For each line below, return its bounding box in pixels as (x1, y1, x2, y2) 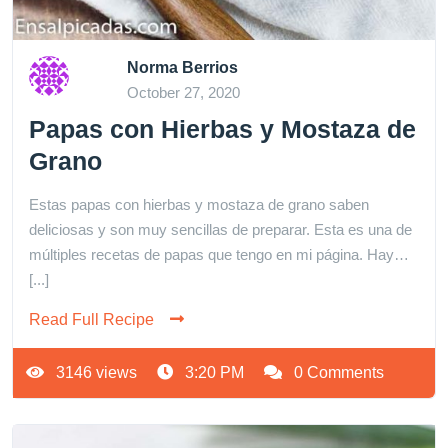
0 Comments (290, 364, 384, 382)
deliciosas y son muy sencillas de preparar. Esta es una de (29, 221, 412, 239)
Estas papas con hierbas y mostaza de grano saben (29, 196, 369, 214)
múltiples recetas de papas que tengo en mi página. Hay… (29, 246, 409, 264)
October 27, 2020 (126, 84, 240, 102)
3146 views (52, 364, 137, 382)
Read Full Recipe (29, 311, 154, 329)
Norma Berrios (126, 59, 238, 77)
